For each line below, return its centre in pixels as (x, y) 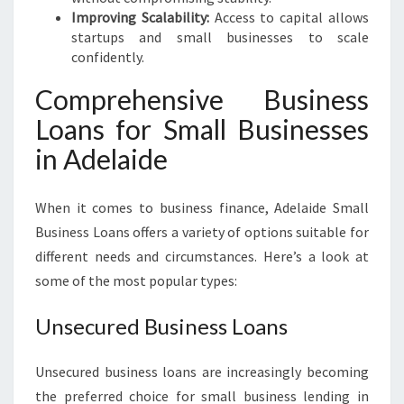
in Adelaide (101, 159)
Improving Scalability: (140, 17)
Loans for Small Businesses (202, 129)
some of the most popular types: (136, 280)
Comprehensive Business (202, 99)
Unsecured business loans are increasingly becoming (202, 372)
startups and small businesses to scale (220, 37)
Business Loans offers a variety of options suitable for (202, 232)
